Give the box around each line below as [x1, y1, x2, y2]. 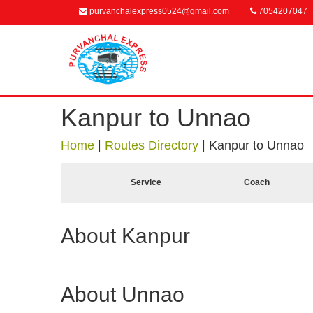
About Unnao [61, 283, 184, 306]
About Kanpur [61, 224, 190, 247]
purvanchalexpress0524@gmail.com [87, 6, 229, 16]
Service [131, 177, 161, 187]
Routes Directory [105, 138, 198, 152]
